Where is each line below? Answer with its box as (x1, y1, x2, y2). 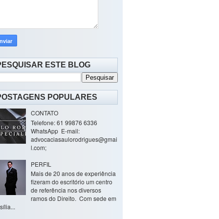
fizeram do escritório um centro (30, 177, 112, 186)
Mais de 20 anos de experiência (30, 169, 116, 177)
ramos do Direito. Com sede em (30, 194, 116, 202)
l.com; (30, 143, 46, 152)
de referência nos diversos (30, 185, 101, 194)
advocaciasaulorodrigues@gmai (30, 134, 117, 143)
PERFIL (30, 159, 51, 168)
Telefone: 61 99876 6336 (30, 118, 97, 127)
